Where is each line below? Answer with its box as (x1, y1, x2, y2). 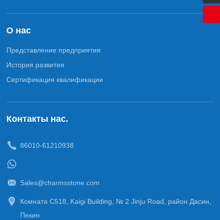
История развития (6, 60, 65, 69)
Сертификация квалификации (6, 75, 104, 83)
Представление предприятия (6, 46, 101, 54)
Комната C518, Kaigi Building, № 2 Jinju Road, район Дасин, (20, 197, 212, 205)
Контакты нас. (6, 113, 69, 124)
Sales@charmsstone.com (20, 178, 100, 187)
